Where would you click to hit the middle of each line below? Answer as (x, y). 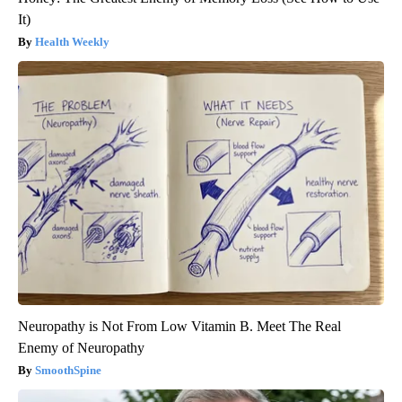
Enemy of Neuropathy (81, 347)
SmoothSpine (68, 370)
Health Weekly (72, 41)
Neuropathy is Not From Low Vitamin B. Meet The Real (179, 326)
